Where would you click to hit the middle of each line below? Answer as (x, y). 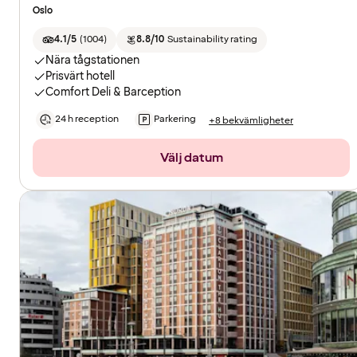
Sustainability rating (212, 40)
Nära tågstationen (92, 61)
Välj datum (191, 158)
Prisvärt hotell (80, 76)
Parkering (175, 120)
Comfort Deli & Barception (113, 92)
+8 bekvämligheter (251, 120)
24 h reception (87, 120)
